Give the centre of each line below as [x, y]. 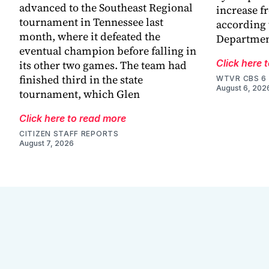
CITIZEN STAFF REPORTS [69, 134]
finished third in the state [81, 80]
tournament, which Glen [80, 94]
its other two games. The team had [103, 65]
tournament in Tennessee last [91, 22]
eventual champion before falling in [108, 51]
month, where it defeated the [90, 37]
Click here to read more [73, 119]
